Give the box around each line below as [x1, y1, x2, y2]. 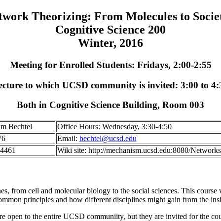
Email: [57, 134, 79, 143]
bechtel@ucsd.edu [79, 134, 137, 143]
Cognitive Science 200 [55, 23, 166, 36]
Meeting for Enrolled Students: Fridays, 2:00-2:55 [9, 59, 212, 70]
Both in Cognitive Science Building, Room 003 [17, 100, 204, 110]
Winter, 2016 [78, 36, 143, 49]
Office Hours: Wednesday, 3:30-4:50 [57, 122, 172, 131]
